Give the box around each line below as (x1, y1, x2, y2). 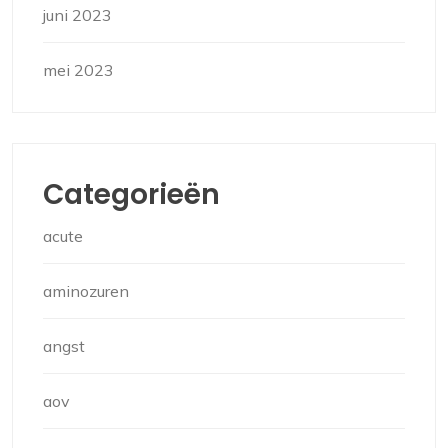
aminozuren (43, 280, 129, 301)
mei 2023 (43, 59, 114, 80)
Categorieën (43, 174, 220, 214)
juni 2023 (43, 4, 112, 25)
